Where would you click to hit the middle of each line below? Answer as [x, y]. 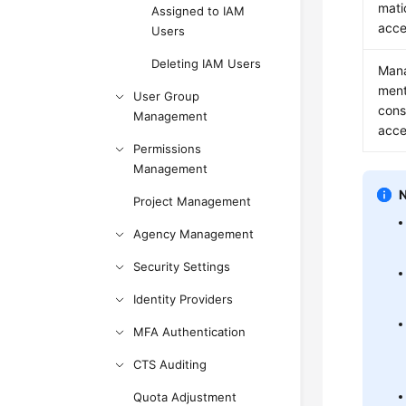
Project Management [193, 201]
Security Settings [182, 266]
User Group [167, 96]
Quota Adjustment [185, 397]
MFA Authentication [190, 332]
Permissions [168, 149]
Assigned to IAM [198, 11]
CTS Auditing [170, 364]
